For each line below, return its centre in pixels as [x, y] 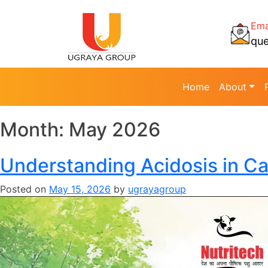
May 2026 [115, 130]
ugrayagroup [157, 189]
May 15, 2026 [80, 189]
